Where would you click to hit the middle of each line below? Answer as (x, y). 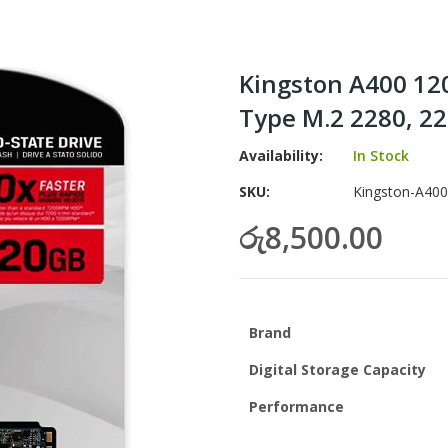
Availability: (281, 155)
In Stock (381, 155)
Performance (296, 406)
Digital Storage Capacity (337, 369)
